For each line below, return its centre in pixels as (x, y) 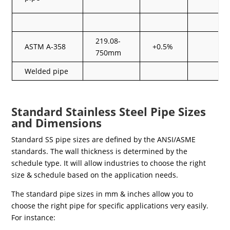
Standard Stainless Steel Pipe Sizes (109, 111)
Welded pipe (47, 71)
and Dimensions (57, 122)
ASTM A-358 (45, 46)
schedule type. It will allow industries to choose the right (109, 163)
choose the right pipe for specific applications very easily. (110, 205)
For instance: (34, 217)
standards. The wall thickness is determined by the (100, 151)
